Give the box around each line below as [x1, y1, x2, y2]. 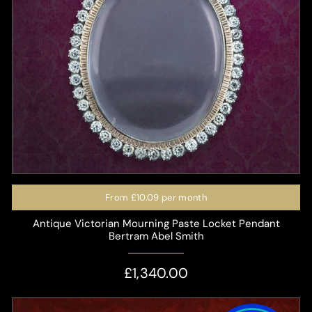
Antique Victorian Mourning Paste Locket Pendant [32, 216, 280, 231]
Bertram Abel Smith [108, 228, 204, 243]
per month [159, 191, 207, 203]
